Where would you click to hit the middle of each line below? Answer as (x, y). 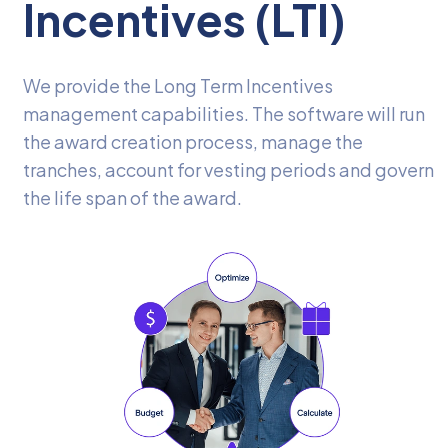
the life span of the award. (132, 197)
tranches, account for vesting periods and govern (228, 169)
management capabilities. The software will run (224, 113)
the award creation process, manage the (193, 141)
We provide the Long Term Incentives (178, 85)
